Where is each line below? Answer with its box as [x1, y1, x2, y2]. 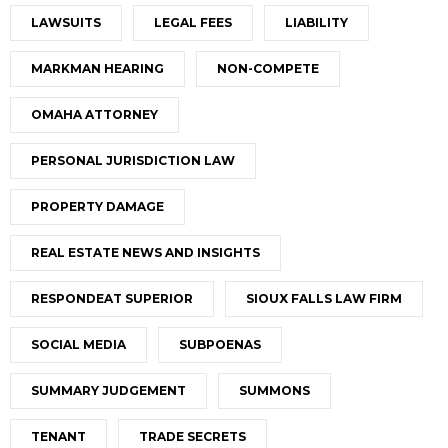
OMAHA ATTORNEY [31, 107, 158, 123]
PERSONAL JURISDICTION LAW [31, 153, 235, 169]
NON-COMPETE [217, 61, 319, 77]
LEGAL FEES [154, 15, 232, 31]
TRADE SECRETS [139, 429, 246, 445]
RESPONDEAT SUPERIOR [31, 291, 193, 307]
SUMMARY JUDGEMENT [31, 383, 186, 399]
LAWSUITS [31, 15, 101, 31]
